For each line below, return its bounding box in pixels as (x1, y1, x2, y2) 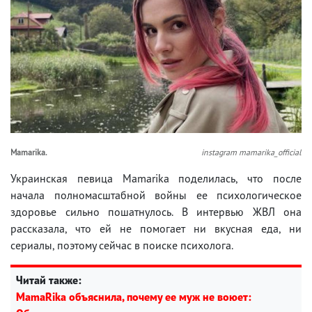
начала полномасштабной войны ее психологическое (10, 187, 302, 202)
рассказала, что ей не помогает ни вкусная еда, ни (10, 221, 302, 235)
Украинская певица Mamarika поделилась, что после (10, 171, 302, 185)
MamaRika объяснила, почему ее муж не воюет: (16, 289, 251, 304)
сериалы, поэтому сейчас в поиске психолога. (10, 237, 235, 252)
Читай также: (16, 272, 81, 287)
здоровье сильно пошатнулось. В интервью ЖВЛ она (10, 204, 302, 219)
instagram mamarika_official (201, 146, 302, 157)
